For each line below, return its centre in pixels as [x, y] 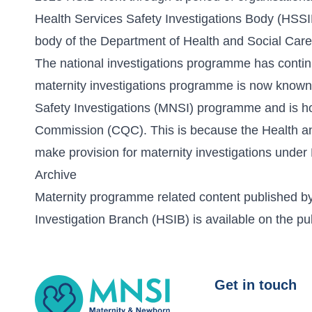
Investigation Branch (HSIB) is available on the [166, 219]
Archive [56, 175]
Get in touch [256, 285]
